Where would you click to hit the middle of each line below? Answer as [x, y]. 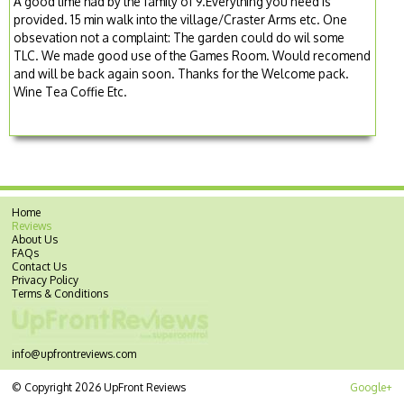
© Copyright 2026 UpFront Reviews [99, 387]
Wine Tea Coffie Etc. [71, 92]
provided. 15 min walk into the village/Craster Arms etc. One [181, 20]
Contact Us [40, 266]
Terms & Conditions [60, 293]
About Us [35, 239]
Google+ [371, 387]
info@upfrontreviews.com [74, 353]
